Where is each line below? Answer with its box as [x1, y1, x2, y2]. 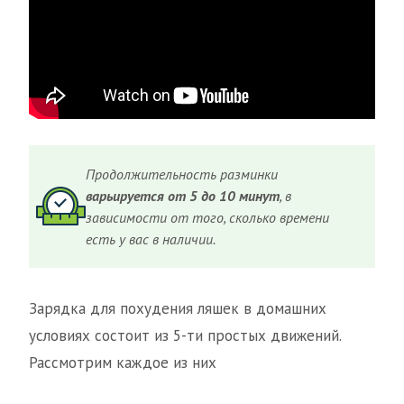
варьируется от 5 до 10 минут [86, 186, 280, 205]
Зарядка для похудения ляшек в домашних [29, 298, 326, 318]
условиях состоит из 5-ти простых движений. [29, 325, 341, 345]
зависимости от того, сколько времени [86, 207, 330, 226]
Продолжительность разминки [86, 164, 279, 183]
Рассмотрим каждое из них [29, 352, 216, 372]
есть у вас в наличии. [86, 229, 216, 248]
